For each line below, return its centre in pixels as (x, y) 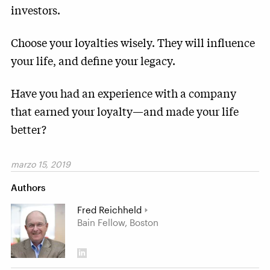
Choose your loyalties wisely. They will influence (133, 42)
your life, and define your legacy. (93, 60)
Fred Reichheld (109, 210)
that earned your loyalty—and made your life (125, 111)
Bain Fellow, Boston (118, 222)
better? (29, 129)
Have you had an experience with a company (124, 93)
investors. (37, 10)
